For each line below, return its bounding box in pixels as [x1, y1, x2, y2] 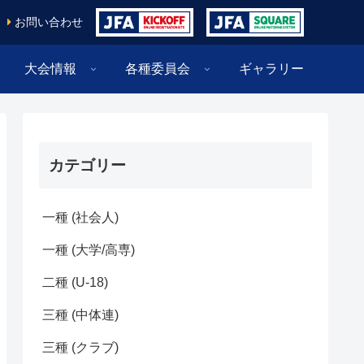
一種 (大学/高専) [42, 242, 135, 257]
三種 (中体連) [42, 307, 119, 322]
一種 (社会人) [42, 210, 119, 224]
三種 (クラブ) [42, 340, 119, 354]
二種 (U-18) [42, 275, 108, 289]
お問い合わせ [15, 15, 83, 29]
